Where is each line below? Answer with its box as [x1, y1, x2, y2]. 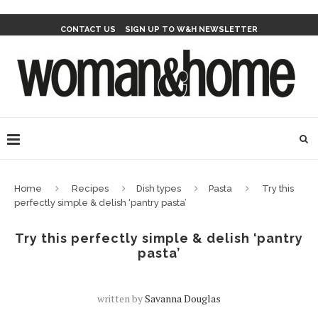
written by [97, 292, 145, 305]
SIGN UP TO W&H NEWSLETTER [125, 25, 258, 34]
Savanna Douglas [145, 292, 221, 305]
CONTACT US [60, 25, 116, 34]
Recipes [72, 183, 109, 194]
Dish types [136, 183, 181, 194]
